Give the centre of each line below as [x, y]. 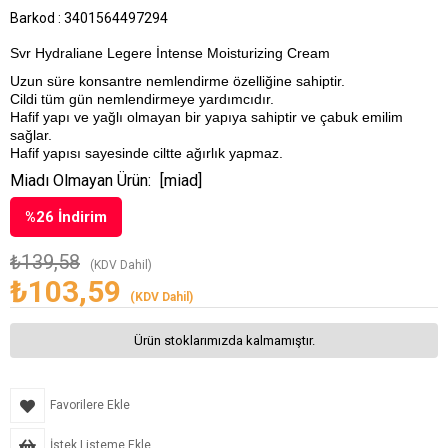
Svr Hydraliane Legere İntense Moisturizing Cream [172, 53]
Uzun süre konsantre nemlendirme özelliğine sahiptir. [177, 80]
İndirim [80, 216]
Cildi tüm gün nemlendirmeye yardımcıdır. [142, 98]
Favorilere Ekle [90, 404]
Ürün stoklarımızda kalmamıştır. [224, 340]
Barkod [32, 18]
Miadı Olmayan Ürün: [80, 180]
